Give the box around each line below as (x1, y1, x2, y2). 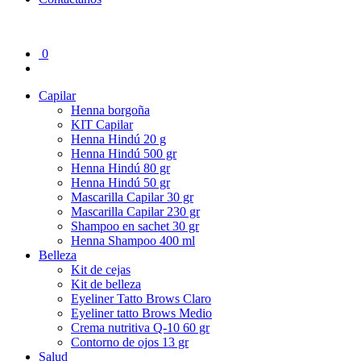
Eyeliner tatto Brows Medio (71, 306, 212, 320)
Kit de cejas (71, 263, 131, 276)
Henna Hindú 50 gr (71, 176, 170, 189)
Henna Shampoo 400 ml (71, 234, 195, 247)
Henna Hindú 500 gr (71, 147, 176, 160)
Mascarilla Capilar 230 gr (71, 205, 200, 218)
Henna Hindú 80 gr (71, 161, 170, 175)
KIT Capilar (71, 118, 133, 131)
